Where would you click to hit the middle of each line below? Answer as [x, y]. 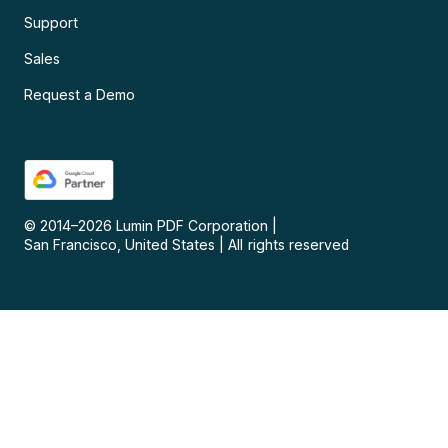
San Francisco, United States [120, 245]
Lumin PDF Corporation [192, 226]
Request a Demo [80, 95]
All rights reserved [288, 245]
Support [51, 23]
